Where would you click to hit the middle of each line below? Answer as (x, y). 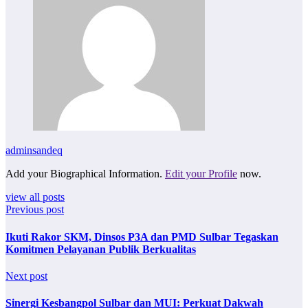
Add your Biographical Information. (85, 174)
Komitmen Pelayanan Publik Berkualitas (101, 249)
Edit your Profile (201, 174)
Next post (26, 276)
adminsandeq (34, 151)
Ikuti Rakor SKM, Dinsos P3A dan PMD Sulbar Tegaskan (142, 236)
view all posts (35, 197)
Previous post (35, 210)
